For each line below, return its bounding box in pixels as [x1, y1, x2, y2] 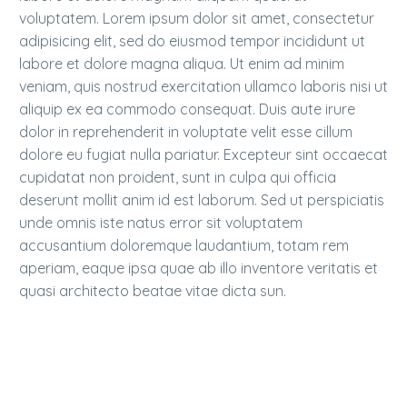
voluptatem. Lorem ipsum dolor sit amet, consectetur [19, 9, 374, 28]
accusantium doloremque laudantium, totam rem [19, 236, 349, 255]
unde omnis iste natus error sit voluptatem [19, 213, 303, 233]
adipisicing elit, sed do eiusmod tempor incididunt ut [19, 32, 365, 51]
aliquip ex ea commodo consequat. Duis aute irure [19, 100, 355, 119]
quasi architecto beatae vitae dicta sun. [19, 282, 286, 301]
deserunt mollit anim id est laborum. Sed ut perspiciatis [19, 191, 384, 210]
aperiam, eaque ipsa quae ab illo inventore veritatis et [19, 259, 378, 278]
